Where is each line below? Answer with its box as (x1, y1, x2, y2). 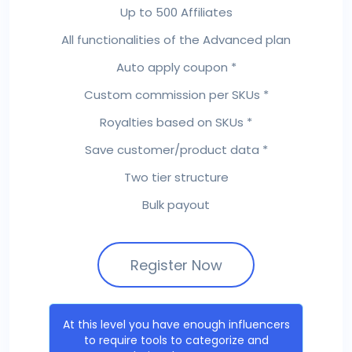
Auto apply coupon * (115, 59, 236, 76)
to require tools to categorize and (83, 332, 269, 349)
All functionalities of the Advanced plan (61, 31, 291, 49)
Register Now (130, 255, 222, 275)
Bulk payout (142, 196, 210, 214)
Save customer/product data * (84, 141, 268, 159)
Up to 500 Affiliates (119, 4, 233, 21)
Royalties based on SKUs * (100, 114, 252, 131)
